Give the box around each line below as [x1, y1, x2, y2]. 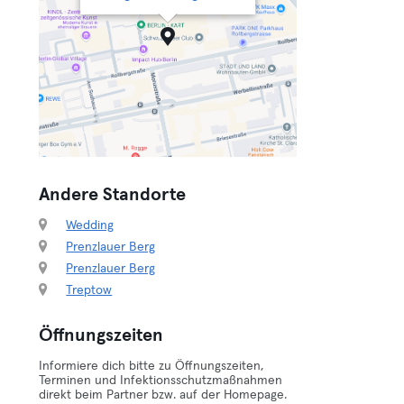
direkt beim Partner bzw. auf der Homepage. [39, 389, 288, 401]
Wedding [66, 219, 115, 232]
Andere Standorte [39, 186, 187, 204]
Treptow [66, 284, 113, 297]
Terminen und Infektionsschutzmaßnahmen [39, 374, 283, 387]
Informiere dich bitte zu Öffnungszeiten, [39, 360, 264, 372]
